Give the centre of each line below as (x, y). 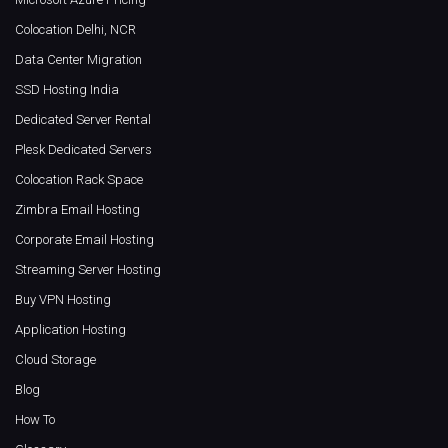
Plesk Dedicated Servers (83, 150)
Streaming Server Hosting (88, 270)
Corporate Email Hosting (84, 240)
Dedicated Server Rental (83, 120)
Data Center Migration (78, 60)
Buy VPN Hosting (63, 300)
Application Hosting (70, 330)
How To (35, 420)
